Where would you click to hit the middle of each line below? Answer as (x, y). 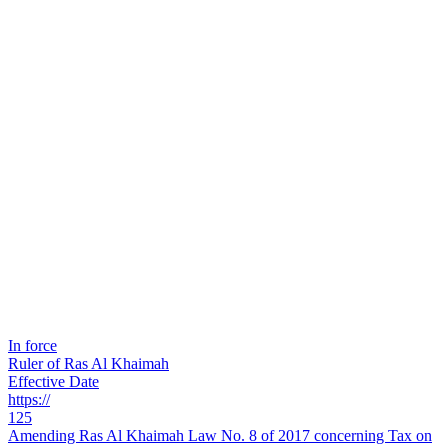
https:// (29, 400)
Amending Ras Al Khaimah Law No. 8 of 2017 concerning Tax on (220, 436)
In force (32, 346)
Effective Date (53, 382)
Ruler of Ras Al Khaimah (88, 364)
